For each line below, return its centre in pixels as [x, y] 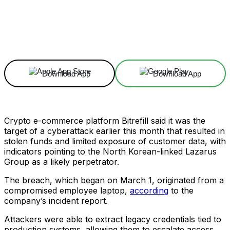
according [149, 190]
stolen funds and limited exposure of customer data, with [115, 141]
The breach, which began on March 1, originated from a [114, 180]
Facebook [39, 33]
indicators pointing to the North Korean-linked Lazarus [110, 151]
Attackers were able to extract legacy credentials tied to [113, 219]
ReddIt [187, 33]
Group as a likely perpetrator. [62, 162]
